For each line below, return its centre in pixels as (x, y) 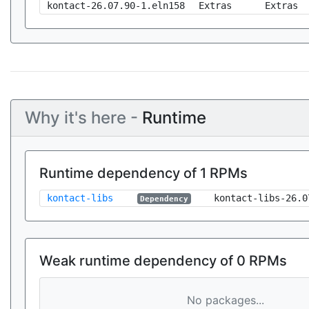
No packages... (225, 300)
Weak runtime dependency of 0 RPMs (163, 261)
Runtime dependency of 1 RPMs (143, 173)
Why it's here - (83, 118)
